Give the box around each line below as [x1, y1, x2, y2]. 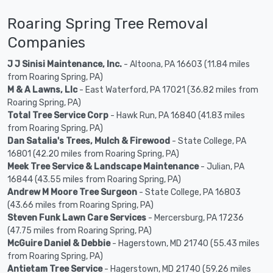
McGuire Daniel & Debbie [7, 238, 110, 249]
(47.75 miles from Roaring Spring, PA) [7, 225, 152, 236]
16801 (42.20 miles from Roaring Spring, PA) [7, 149, 179, 160]
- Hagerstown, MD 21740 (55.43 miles [110, 238, 260, 249]
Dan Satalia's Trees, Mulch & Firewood [7, 136, 170, 147]
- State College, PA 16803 [137, 187, 241, 198]
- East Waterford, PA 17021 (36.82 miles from [77, 85, 258, 96]
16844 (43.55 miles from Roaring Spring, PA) [7, 174, 181, 185]
